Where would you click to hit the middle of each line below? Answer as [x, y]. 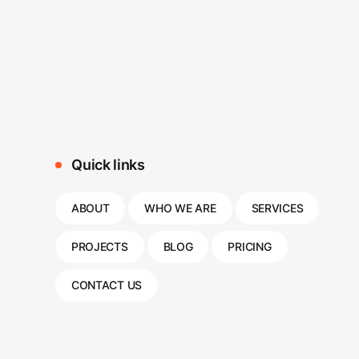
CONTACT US [106, 284]
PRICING [250, 246]
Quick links [107, 164]
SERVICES [277, 208]
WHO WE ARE [180, 208]
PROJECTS [99, 246]
